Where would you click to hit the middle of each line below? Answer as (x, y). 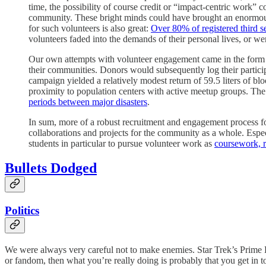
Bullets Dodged (51, 168)
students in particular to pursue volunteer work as (121, 143)
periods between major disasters (88, 102)
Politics (22, 211)
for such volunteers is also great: (90, 28)
